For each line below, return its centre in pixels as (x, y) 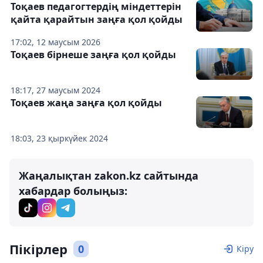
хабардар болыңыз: (73, 191)
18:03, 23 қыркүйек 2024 (59, 138)
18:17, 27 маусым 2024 (55, 90)
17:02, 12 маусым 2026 (55, 42)
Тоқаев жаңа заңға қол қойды (86, 103)
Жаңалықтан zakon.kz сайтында (109, 176)
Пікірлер (38, 249)
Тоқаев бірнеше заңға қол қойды (93, 55)
